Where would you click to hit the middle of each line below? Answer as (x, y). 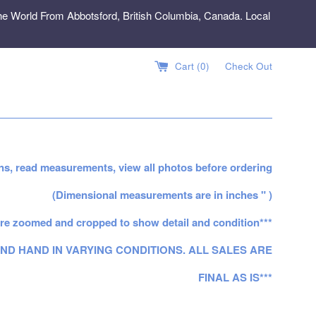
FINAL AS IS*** (235, 277)
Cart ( (188, 66)
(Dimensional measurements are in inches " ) (162, 195)
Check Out (249, 66)
